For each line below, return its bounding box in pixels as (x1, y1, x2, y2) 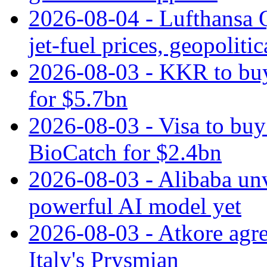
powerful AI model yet (29, 193, 241, 219)
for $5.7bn (29, 85, 128, 111)
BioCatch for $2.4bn (29, 139, 222, 165)
